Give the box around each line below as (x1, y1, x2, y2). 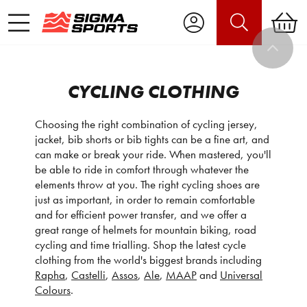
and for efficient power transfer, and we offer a (35, 207, 247, 222)
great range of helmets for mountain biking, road (35, 222, 256, 237)
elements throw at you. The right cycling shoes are (35, 177, 260, 192)
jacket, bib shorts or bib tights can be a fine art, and (35, 132, 269, 147)
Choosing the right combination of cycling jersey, (35, 116, 258, 132)
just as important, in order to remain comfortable (35, 192, 255, 207)
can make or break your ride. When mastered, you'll (35, 147, 271, 162)
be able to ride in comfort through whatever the (35, 162, 249, 177)
